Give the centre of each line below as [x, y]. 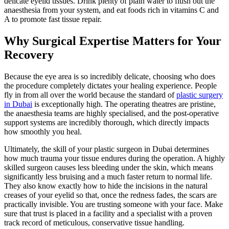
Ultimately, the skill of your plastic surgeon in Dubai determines [107, 149]
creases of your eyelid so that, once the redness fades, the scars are [110, 195]
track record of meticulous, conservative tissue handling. [94, 222]
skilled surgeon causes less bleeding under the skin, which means [109, 167]
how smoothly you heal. [43, 131]
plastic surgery [200, 95]
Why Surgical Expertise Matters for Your [113, 41]
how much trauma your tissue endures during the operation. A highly [114, 158]
